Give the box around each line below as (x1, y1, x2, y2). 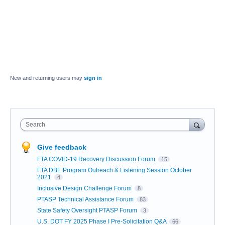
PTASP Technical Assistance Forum (37, 196, 135, 203)
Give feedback (37, 143, 86, 151)
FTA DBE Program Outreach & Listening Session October (37, 167, 192, 174)
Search (26, 121, 45, 128)
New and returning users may (10, 75, 84, 81)
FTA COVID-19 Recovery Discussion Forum (37, 156, 157, 163)
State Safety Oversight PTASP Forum (37, 207, 139, 214)
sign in (84, 75, 102, 81)
